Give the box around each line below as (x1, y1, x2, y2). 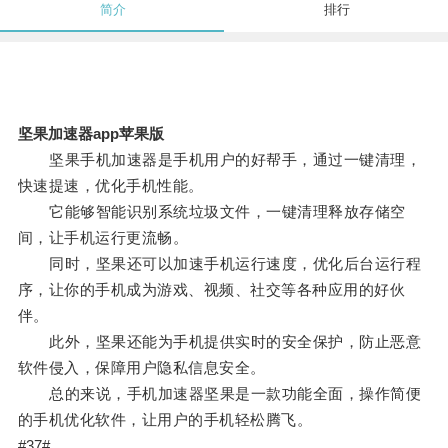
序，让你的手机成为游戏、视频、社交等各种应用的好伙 (17, 281, 406, 299)
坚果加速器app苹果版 (17, 125, 164, 143)
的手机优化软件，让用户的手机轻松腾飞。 (17, 411, 313, 429)
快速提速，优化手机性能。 (17, 177, 204, 195)
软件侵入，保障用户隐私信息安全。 (17, 359, 266, 377)
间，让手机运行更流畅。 (17, 229, 189, 247)
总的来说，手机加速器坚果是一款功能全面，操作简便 (17, 385, 422, 403)
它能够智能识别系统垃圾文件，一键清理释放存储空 (17, 203, 406, 221)
